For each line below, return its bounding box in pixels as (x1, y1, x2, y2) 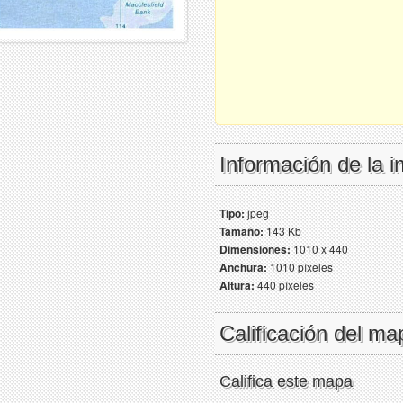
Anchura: (219, 259, 267, 275)
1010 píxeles (267, 259, 333, 274)
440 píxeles (255, 277, 314, 292)
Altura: (219, 277, 255, 293)
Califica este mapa (219, 372, 353, 390)
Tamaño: (219, 223, 264, 239)
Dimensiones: (219, 241, 291, 257)
